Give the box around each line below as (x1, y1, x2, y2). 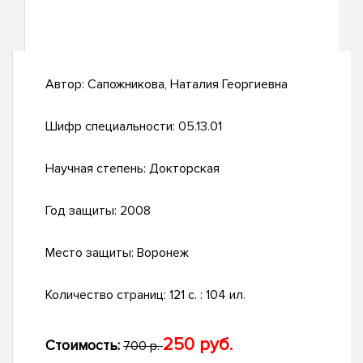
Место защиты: (45, 245, 137, 262)
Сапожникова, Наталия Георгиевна (88, 76, 288, 93)
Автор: (45, 76, 88, 93)
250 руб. (163, 334, 233, 357)
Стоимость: (45, 336, 120, 355)
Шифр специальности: (45, 118, 178, 135)
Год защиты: (45, 203, 120, 220)
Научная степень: (45, 160, 149, 177)
